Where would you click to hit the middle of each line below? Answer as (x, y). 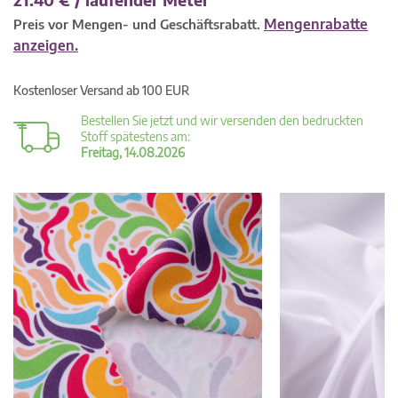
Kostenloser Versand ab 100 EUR (101, 90)
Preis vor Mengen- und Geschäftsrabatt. (139, 24)
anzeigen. (46, 45)
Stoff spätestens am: (135, 136)
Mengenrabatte (316, 24)
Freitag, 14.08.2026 (133, 152)
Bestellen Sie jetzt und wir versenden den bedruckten (222, 120)
